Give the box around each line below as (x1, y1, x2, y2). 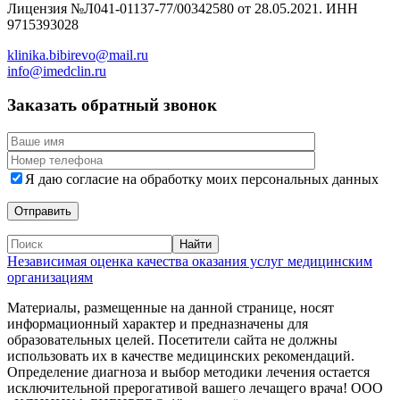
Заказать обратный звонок (7, 96, 217, 115)
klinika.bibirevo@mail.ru (7, 46, 148, 62)
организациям (7, 269, 93, 285)
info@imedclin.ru (7, 62, 106, 79)
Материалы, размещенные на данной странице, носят (7, 299, 334, 315)
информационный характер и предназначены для (7, 315, 308, 331)
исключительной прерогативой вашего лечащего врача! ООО (7, 379, 383, 396)
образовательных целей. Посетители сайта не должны (7, 331, 337, 347)
